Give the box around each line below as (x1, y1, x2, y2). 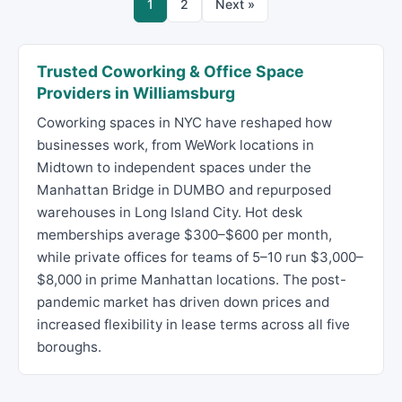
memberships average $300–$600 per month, (37, 226, 332, 243)
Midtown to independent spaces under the (37, 159, 311, 176)
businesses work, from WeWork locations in (37, 136, 314, 153)
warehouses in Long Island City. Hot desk (37, 204, 302, 221)
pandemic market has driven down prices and (37, 293, 329, 310)
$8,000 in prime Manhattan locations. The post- (37, 271, 346, 288)
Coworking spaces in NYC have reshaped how (37, 114, 332, 131)
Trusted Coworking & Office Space (37, 62, 304, 81)
